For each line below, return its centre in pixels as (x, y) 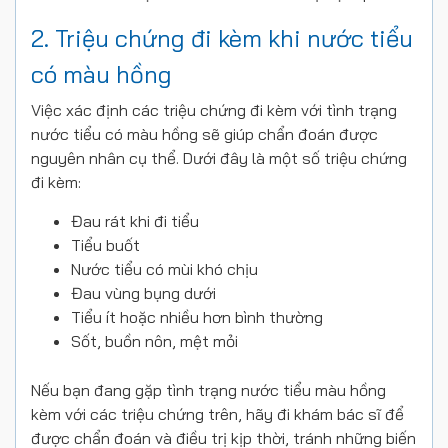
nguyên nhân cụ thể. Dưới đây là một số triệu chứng (219, 157)
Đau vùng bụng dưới (143, 292)
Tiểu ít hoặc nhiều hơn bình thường (197, 316)
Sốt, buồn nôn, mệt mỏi (154, 340)
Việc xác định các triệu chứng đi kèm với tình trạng (214, 109)
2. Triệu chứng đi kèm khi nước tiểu (222, 37)
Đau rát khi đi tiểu (135, 220)
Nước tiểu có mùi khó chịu (164, 268)
